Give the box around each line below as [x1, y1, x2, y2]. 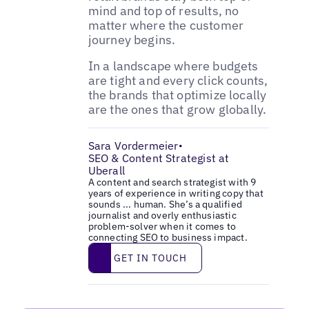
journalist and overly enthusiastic [88, 209, 237, 222]
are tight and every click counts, [88, 72, 268, 88]
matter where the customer [88, 17, 244, 33]
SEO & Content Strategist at [88, 151, 230, 166]
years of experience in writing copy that [88, 187, 263, 200]
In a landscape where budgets [88, 57, 259, 74]
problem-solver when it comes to [88, 220, 237, 233]
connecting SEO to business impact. [88, 231, 248, 244]
